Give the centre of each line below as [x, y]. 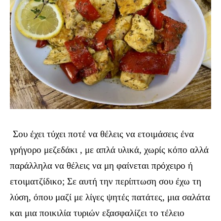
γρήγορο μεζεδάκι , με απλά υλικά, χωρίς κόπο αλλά [109, 149]
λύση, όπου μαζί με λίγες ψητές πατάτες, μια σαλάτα [110, 197]
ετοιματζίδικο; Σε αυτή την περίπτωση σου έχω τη [106, 181]
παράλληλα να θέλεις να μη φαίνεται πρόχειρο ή [101, 165]
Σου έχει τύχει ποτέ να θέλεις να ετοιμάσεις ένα [103, 134]
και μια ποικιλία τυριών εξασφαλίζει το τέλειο [97, 213]
